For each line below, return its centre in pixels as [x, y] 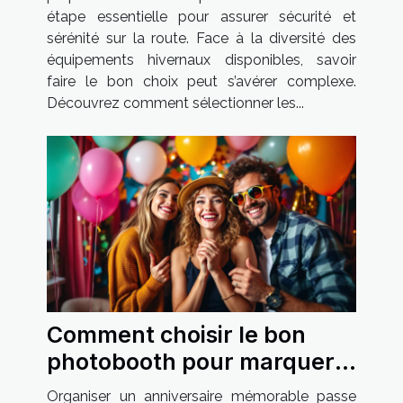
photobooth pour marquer [191, 361]
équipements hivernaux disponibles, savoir [201, 59]
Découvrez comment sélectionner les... [175, 103]
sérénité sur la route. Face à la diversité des [201, 38]
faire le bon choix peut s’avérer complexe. [201, 81]
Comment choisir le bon [176, 334]
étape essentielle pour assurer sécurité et [201, 16]
